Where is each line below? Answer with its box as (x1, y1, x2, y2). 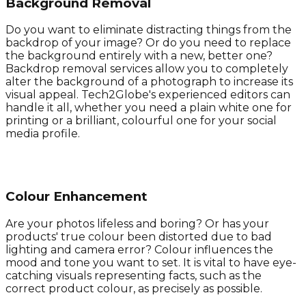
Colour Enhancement (5, 188, 148, 204)
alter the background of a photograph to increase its (5, 75, 293, 89)
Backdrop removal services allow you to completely (5, 62, 288, 76)
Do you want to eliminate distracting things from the (5, 23, 292, 37)
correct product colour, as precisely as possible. (5, 281, 262, 295)
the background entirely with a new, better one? (5, 49, 273, 63)
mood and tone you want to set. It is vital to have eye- (5, 255, 296, 269)
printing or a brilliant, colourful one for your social (5, 114, 277, 128)
